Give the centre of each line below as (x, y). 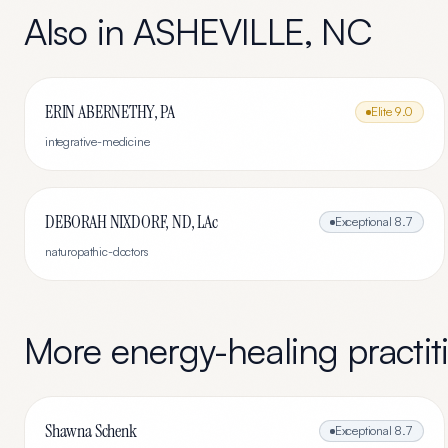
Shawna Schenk (91, 431)
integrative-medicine (97, 141)
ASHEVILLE (218, 31)
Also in (78, 31)
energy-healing (224, 350)
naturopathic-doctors (96, 251)
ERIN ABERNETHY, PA (110, 112)
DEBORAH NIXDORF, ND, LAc (131, 222)
